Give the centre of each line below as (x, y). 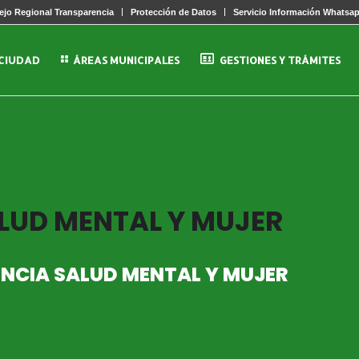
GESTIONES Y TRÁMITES (280, 60)
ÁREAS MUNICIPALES (127, 60)
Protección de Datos (174, 12)
